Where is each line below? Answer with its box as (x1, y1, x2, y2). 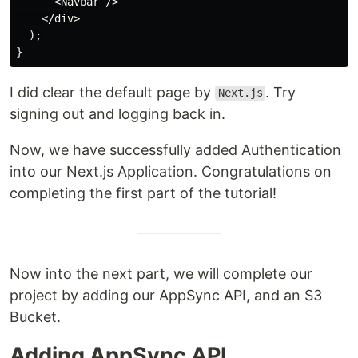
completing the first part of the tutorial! (10, 184, 280, 201)
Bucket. (10, 308, 61, 325)
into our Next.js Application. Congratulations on (10, 162, 332, 180)
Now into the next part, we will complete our (10, 265, 312, 282)
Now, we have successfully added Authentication (10, 141, 341, 158)
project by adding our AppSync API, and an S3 (10, 286, 322, 304)
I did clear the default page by (10, 83, 215, 101)
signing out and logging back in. (10, 105, 229, 122)
